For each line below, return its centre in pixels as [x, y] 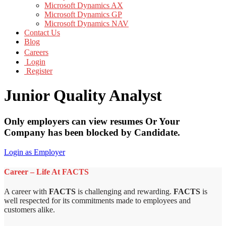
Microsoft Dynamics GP [83, 14]
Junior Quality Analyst [83, 96]
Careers [36, 52]
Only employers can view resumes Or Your [92, 121]
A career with [26, 192]
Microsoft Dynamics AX [84, 5]
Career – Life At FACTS [46, 172]
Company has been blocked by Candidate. [92, 132]
